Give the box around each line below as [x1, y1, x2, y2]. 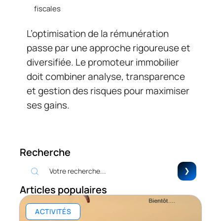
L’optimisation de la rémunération [27, 27, 169, 40]
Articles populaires [20, 183, 107, 197]
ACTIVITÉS [35, 207, 72, 217]
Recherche [20, 146, 71, 159]
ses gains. [27, 99, 70, 112]
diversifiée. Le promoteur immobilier [27, 56, 179, 69]
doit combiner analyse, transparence [27, 70, 185, 83]
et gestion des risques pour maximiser [27, 84, 189, 98]
